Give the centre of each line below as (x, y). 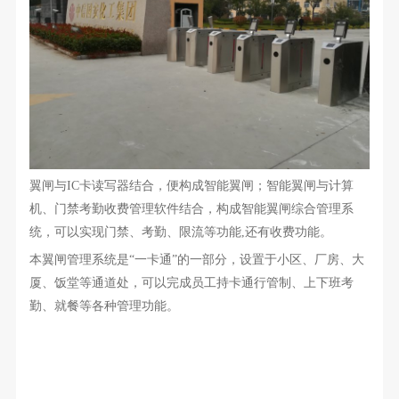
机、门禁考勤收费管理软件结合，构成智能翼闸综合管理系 (191, 208)
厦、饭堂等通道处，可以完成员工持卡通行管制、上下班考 (191, 282)
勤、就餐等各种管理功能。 (104, 305)
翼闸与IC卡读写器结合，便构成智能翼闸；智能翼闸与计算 (191, 185)
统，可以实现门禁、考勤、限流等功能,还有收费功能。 (180, 232)
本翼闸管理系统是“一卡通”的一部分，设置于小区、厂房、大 (196, 259)
